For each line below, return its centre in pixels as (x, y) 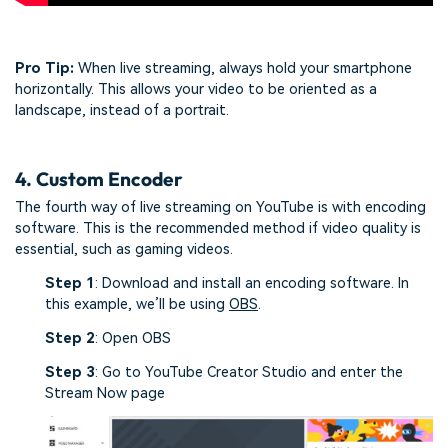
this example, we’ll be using (137, 305)
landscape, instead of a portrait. (122, 111)
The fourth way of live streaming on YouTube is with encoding (220, 208)
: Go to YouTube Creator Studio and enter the (249, 372)
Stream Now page (105, 393)
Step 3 (70, 372)
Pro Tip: (46, 69)
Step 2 (70, 338)
